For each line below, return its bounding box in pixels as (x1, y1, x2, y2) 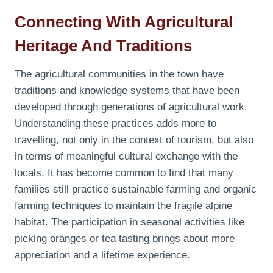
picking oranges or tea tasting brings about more (15, 232, 235, 244)
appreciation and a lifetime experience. (15, 249, 190, 261)
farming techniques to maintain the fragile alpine (15, 199, 232, 211)
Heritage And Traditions (15, 36, 192, 55)
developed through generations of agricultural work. (15, 101, 247, 113)
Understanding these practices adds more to (15, 117, 216, 129)
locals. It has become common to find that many (15, 166, 233, 179)
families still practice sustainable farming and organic (15, 183, 257, 195)
